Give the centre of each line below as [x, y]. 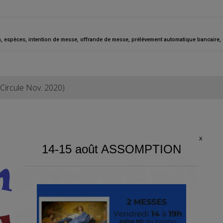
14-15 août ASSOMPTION [111, 149]
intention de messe [53, 40]
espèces [15, 40]
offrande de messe [104, 40]
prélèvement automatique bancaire [175, 40]
